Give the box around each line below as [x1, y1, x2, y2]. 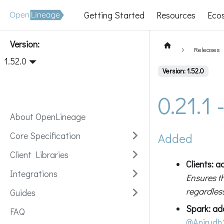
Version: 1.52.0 [162, 66, 204, 75]
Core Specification [10, 129, 80, 141]
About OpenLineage [10, 110, 85, 122]
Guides [10, 186, 35, 198]
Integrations [10, 167, 57, 179]
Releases [194, 45, 220, 53]
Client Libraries [10, 148, 66, 160]
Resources [156, 8, 196, 21]
